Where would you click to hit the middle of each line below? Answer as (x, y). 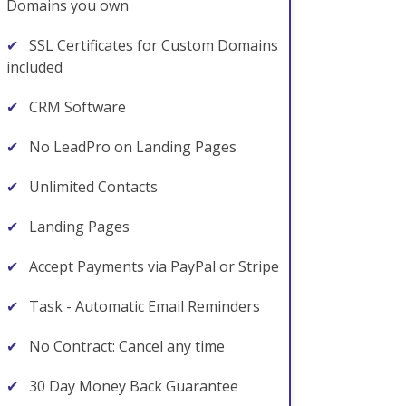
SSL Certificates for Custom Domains (152, 45)
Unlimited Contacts (92, 187)
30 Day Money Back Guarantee (132, 386)
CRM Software (76, 107)
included (34, 67)
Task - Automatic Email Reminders (143, 306)
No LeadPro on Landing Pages (131, 147)
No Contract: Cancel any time (125, 346)
